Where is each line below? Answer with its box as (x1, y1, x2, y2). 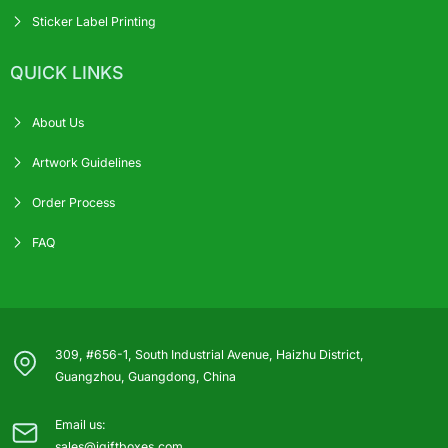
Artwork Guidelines (32, 154, 141, 170)
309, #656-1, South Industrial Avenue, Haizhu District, (55, 346, 364, 362)
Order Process (32, 194, 115, 210)
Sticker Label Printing (32, 13, 156, 29)
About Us (32, 114, 84, 130)
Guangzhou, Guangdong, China (55, 368, 236, 384)
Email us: (55, 416, 106, 432)
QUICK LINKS (10, 61, 123, 83)
